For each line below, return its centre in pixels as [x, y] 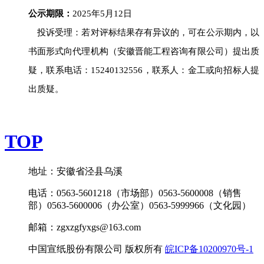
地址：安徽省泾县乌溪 [75, 171]
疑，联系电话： [60, 70]
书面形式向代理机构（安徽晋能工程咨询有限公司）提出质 [144, 51]
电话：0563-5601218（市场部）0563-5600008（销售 [135, 193]
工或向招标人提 [228, 70]
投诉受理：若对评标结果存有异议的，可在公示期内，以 [148, 32]
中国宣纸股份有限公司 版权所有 [97, 249]
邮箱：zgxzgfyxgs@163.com [85, 227]
